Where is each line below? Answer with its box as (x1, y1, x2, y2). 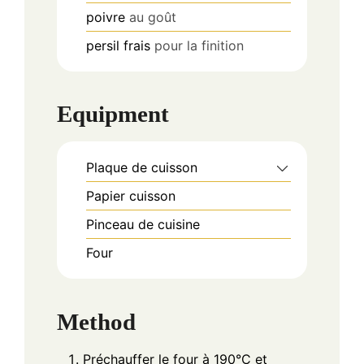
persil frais (86, 37, 150, 54)
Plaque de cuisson (86, 159, 197, 176)
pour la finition (154, 37, 244, 54)
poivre (86, 8, 125, 25)
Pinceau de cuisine (86, 216, 200, 233)
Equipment (57, 101, 169, 128)
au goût (129, 8, 176, 25)
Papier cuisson (86, 188, 175, 205)
